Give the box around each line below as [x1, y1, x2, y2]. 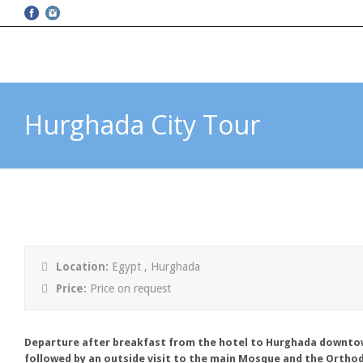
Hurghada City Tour [24, 107, 260, 142]
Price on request [90, 282, 171, 295]
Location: [56, 260, 112, 273]
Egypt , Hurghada [112, 260, 200, 273]
